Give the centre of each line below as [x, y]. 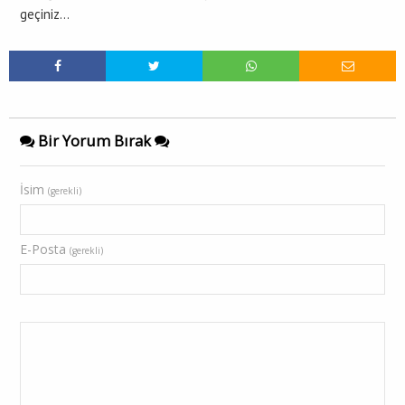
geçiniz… [45, 14]
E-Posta [45, 249]
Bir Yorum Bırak [94, 141]
